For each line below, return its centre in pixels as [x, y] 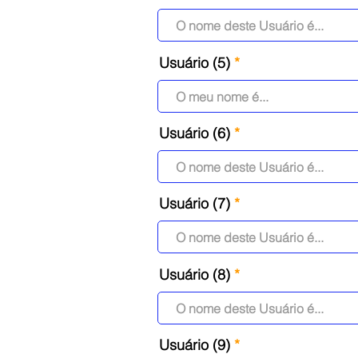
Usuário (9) [195, 345]
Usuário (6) [195, 133]
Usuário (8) [195, 274]
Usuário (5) [195, 63]
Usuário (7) [195, 203]
